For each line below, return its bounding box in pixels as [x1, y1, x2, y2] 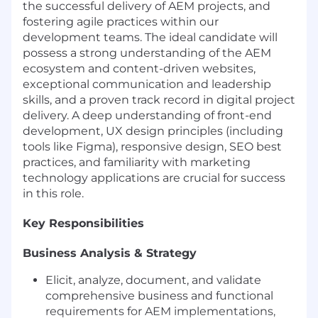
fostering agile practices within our [23, 15, 219, 29]
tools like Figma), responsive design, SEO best [23, 140, 282, 154]
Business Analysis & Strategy [23, 246, 197, 261]
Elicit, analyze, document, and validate [45, 273, 261, 287]
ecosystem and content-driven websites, [23, 62, 256, 76]
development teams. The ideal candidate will [23, 31, 278, 45]
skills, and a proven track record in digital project [23, 93, 295, 107]
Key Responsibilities [23, 216, 144, 231]
